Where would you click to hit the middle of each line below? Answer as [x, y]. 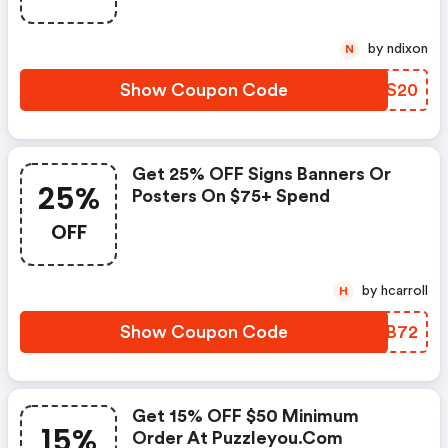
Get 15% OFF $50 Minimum [245, 416]
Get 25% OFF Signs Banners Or [261, 174]
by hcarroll [404, 291]
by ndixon [407, 49]
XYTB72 [383, 332]
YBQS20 [382, 90]
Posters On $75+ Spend [231, 196]
